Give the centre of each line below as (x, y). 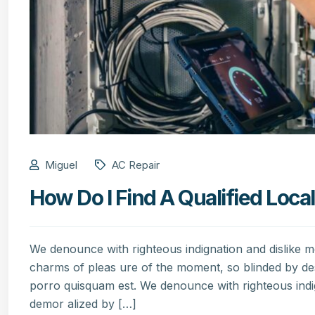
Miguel (60, 165)
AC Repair (134, 165)
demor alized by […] (83, 304)
